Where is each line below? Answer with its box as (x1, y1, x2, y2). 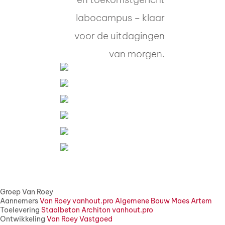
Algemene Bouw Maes (115, 196, 189, 205)
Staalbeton (41, 205, 80, 214)
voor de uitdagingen (74, 29, 165, 42)
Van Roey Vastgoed (47, 214, 113, 223)
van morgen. (109, 47, 165, 60)
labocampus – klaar (76, 11, 165, 24)
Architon (81, 205, 110, 214)
